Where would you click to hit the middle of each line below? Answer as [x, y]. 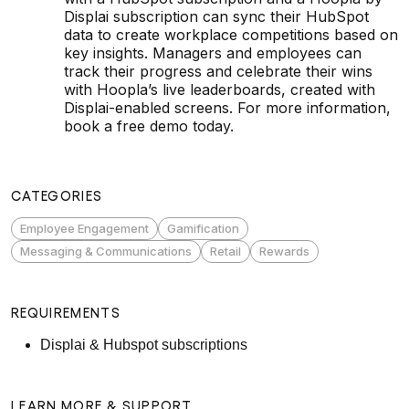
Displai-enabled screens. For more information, [227, 107]
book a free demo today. [149, 126]
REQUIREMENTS [66, 312]
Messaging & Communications [106, 251]
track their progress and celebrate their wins [218, 71]
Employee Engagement [84, 228]
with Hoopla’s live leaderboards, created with [220, 89]
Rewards [284, 251]
